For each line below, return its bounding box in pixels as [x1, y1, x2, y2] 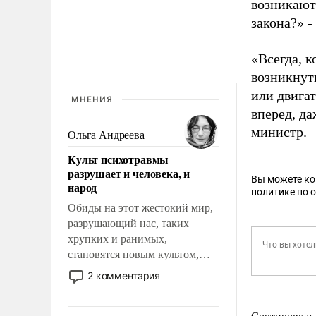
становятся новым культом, [68, 248, 199, 260]
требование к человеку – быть [68, 294, 212, 307]
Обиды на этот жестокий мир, [68, 201, 213, 214]
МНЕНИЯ [71, 94, 113, 104]
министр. [251, 124, 307, 140]
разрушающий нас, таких [68, 217, 189, 229]
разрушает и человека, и [68, 164, 190, 181]
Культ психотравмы [68, 150, 169, 167]
